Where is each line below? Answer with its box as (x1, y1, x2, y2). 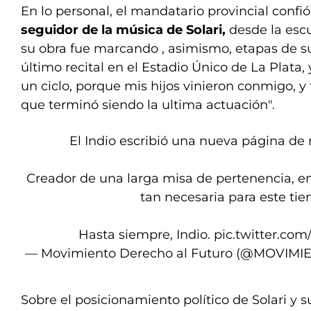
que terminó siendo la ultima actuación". (21, 97, 275, 113)
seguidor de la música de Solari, (21, 22, 226, 38)
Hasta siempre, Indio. (78, 227, 214, 243)
